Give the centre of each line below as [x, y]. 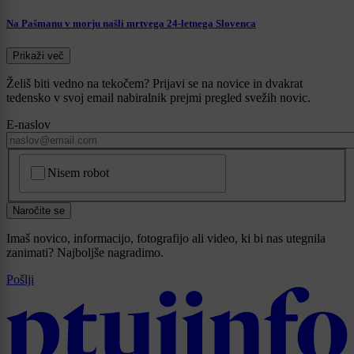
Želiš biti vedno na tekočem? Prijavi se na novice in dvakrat [154, 83]
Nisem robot [79, 173]
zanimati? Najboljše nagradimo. [85, 252]
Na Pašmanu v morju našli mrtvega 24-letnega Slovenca [131, 23]
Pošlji [20, 279]
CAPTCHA [51, 161]
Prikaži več [38, 55]
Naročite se [39, 210]
